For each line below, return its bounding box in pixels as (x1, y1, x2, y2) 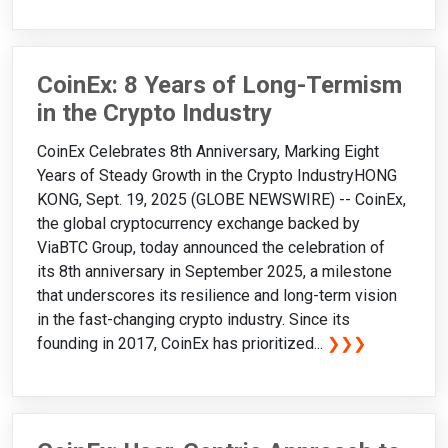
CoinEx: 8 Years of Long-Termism (37, 70, 402, 99)
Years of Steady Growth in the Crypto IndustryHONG (37, 165, 397, 185)
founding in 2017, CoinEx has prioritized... (37, 333, 327, 353)
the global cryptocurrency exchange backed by (37, 213, 360, 233)
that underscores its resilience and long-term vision (37, 285, 397, 305)
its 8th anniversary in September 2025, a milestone (37, 261, 392, 281)
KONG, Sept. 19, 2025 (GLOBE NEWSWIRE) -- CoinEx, (37, 189, 406, 209)
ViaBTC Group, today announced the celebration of (37, 237, 385, 257)
